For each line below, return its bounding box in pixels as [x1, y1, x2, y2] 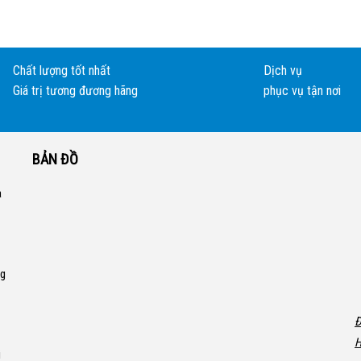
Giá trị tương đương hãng [13, 83, 138, 98]
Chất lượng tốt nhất [13, 63, 110, 78]
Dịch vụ [263, 63, 302, 78]
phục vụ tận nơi [263, 83, 341, 98]
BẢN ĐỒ [32, 151, 78, 168]
